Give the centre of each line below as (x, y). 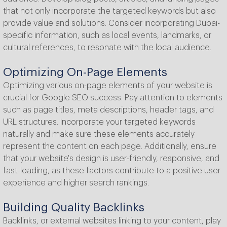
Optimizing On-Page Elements (85, 72)
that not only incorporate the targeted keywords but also (109, 11)
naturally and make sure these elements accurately (99, 135)
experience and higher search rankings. (76, 183)
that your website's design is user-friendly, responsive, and (111, 159)
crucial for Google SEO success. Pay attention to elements (113, 98)
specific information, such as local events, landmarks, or (107, 36)
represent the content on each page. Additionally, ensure (110, 147)
